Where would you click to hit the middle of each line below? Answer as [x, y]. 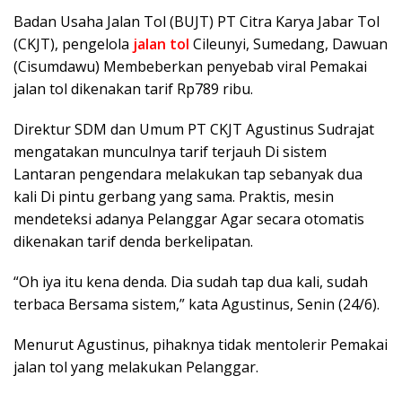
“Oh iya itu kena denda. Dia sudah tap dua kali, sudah [191, 282]
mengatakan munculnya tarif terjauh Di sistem [170, 152]
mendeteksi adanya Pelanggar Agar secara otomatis [189, 219]
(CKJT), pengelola [73, 44]
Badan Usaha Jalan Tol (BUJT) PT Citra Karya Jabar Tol [197, 22]
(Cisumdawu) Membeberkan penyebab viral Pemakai [190, 66]
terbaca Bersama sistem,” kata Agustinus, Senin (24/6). [197, 304]
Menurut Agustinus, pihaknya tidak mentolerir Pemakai [201, 345]
